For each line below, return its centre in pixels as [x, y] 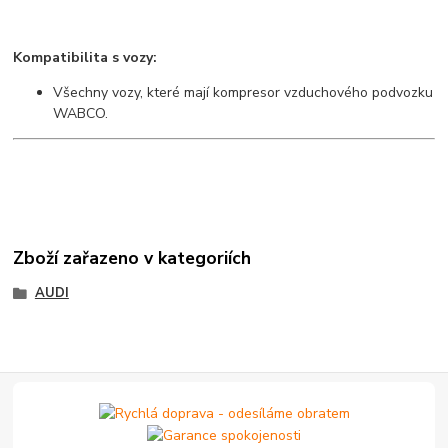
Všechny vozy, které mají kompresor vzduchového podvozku [243, 93]
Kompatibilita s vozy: [85, 58]
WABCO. [81, 114]
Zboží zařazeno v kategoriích [132, 258]
